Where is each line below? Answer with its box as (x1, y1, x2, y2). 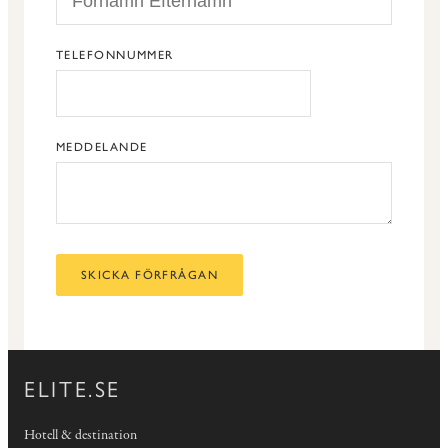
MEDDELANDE (56, 140, 148, 155)
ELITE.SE (24, 372, 122, 405)
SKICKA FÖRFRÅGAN (81, 268, 219, 283)
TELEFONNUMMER (56, 48, 174, 63)
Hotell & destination (24, 426, 137, 446)
